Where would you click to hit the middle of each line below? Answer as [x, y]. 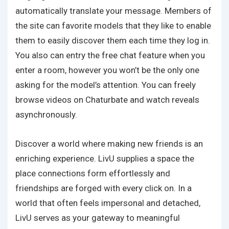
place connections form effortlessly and [93, 173]
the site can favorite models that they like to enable [113, 26]
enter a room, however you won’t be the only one [107, 70]
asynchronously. [46, 114]
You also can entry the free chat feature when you [110, 55]
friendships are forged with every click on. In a [104, 188]
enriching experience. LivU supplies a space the [105, 158]
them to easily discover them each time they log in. [113, 40]
